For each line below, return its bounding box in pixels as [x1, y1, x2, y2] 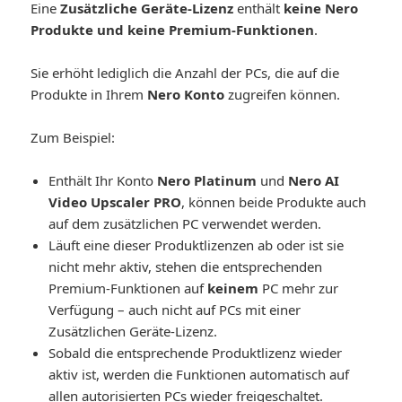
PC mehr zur [258, 279, 339, 298]
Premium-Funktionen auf [48, 279, 208, 298]
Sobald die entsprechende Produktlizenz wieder [48, 344, 343, 363]
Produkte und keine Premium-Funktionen [31, 21, 315, 39]
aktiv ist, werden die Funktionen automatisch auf [48, 365, 350, 384]
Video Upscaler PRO [48, 193, 182, 212]
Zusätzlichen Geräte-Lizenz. [48, 322, 218, 341]
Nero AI [288, 171, 340, 190]
